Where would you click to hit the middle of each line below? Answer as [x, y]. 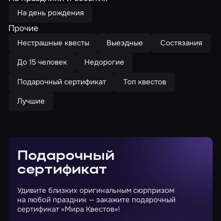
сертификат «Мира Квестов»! [68, 209]
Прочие [24, 28]
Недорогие [104, 62]
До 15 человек [42, 62]
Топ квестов [145, 82]
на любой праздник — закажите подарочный [96, 200]
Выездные [125, 43]
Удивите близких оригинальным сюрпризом [95, 191]
